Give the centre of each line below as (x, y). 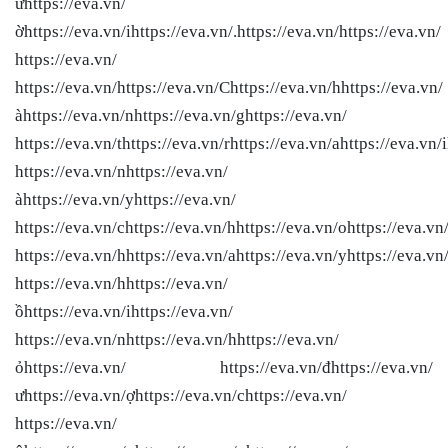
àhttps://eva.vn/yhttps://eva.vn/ (125, 199)
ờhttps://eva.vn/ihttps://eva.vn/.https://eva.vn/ (177, 31)
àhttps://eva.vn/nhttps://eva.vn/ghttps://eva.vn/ (181, 115)
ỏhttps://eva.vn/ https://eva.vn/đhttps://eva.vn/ (224, 367)
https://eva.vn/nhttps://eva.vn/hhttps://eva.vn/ (177, 339)
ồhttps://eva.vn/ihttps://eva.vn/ (124, 311)
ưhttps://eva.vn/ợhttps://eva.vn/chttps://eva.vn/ (181, 395)
